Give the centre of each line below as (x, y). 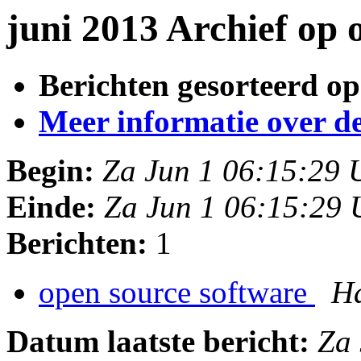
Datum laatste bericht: (158, 342)
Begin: (50, 171)
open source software (177, 293)
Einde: (51, 207)
